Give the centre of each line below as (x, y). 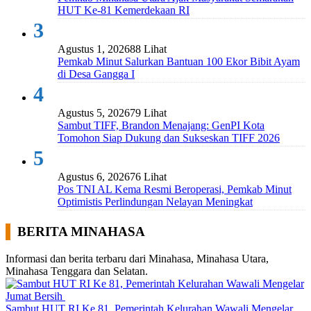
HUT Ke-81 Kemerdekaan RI (124, 10)
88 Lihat (148, 49)
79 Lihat (148, 112)
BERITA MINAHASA (81, 231)
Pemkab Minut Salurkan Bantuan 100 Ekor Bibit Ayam (179, 61)
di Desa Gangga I (96, 74)
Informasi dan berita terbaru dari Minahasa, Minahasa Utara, (137, 259)
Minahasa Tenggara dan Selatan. (77, 271)
